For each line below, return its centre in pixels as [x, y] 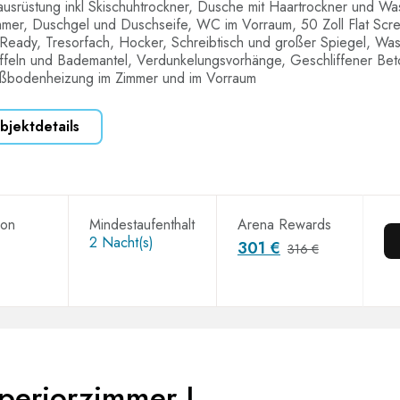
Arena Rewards [284, 225]
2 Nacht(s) [121, 242]
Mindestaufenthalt [142, 225]
